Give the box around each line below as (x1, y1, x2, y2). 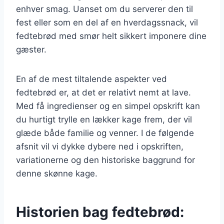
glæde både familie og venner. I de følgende (16, 127, 194, 138)
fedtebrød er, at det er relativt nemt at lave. (16, 87, 191, 97)
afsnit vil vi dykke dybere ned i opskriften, (16, 141, 183, 151)
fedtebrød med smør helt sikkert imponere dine (16, 30, 206, 41)
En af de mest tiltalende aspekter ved (16, 73, 167, 84)
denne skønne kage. (16, 168, 97, 178)
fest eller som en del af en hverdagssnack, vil (16, 17, 198, 27)
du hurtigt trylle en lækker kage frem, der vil (16, 114, 192, 124)
